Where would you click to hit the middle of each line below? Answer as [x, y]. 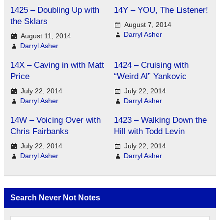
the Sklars [29, 22]
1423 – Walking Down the [160, 120]
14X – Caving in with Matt [57, 65]
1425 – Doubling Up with [55, 10]
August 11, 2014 [46, 36]
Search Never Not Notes [55, 198]
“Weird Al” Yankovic [150, 77]
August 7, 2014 [148, 25]
